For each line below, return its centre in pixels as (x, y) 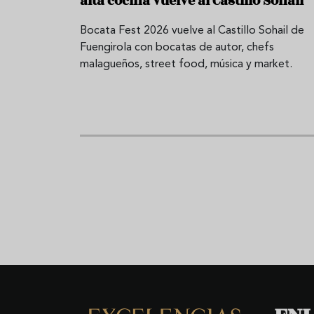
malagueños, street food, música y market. (186, 64)
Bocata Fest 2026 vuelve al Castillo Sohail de (192, 30)
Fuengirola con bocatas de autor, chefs (177, 47)
